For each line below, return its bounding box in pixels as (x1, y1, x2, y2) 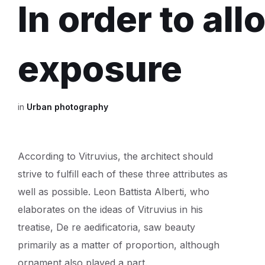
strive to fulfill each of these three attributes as (18, 168, 228, 180)
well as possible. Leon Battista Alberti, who (18, 186, 209, 198)
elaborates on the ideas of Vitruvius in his (18, 203, 203, 215)
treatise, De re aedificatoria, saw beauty (18, 221, 195, 233)
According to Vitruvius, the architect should (18, 150, 213, 162)
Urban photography (27, 102, 108, 112)
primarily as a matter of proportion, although (18, 239, 219, 251)
